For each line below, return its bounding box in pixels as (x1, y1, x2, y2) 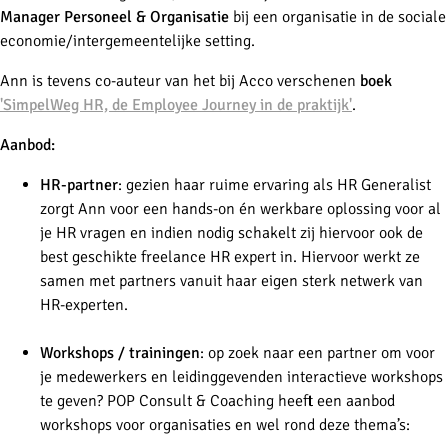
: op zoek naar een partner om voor (200, 342, 435, 363)
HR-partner (40, 174, 118, 195)
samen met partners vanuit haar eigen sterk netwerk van (40, 270, 423, 291)
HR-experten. (40, 294, 128, 315)
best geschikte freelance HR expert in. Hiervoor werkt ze (40, 246, 420, 267)
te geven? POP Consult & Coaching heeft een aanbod (40, 390, 395, 411)
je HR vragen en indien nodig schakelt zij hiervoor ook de (40, 222, 423, 243)
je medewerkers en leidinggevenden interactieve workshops (40, 366, 443, 387)
